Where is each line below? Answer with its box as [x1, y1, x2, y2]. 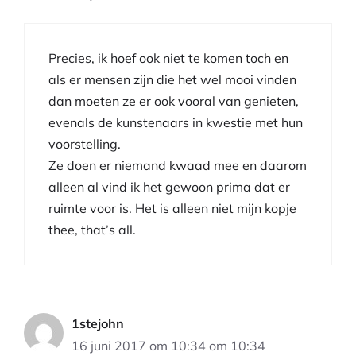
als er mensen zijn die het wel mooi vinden [48, 71, 296, 87]
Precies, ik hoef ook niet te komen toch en [48, 49, 288, 66]
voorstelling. [48, 135, 121, 152]
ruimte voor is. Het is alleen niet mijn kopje [48, 199, 296, 216]
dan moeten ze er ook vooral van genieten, [48, 92, 299, 109]
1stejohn [72, 315, 124, 331]
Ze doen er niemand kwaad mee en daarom [48, 157, 307, 173]
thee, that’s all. [48, 221, 136, 238]
